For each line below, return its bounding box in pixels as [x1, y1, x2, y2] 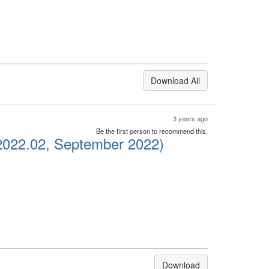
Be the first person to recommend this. [96, 126, 208, 136]
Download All [151, 74, 200, 86]
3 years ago [173, 113, 208, 123]
